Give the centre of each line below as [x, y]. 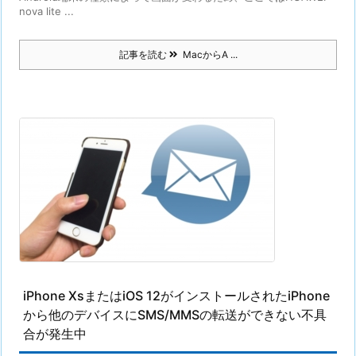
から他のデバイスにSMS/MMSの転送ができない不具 [175, 315]
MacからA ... [207, 54]
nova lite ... [46, 11]
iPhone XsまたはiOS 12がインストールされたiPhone [176, 296]
